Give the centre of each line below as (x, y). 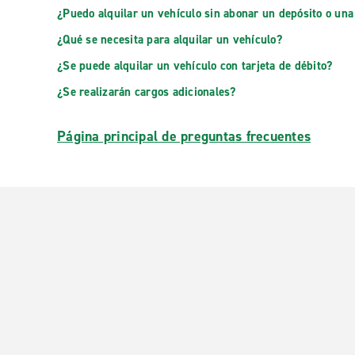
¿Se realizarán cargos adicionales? (147, 92)
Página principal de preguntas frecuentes (184, 136)
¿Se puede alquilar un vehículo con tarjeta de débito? (195, 66)
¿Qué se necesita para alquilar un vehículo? (170, 40)
